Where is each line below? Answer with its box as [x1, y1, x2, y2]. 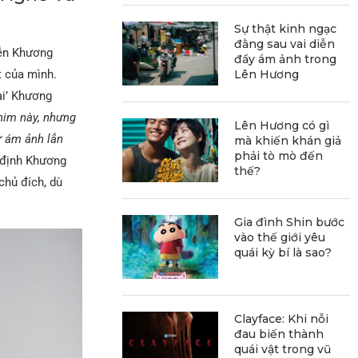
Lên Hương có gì [234, 117, 330, 133]
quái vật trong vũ [234, 341, 332, 356]
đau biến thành [234, 326, 324, 341]
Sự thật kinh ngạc [234, 21, 337, 36]
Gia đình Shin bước [234, 214, 345, 229]
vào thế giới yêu [234, 229, 326, 245]
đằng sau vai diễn [234, 36, 336, 51]
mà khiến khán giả [234, 133, 342, 148]
